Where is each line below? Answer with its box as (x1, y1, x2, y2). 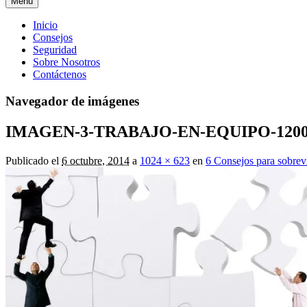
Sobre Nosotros (33, 56, 100, 68)
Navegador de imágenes (5, 93, 139, 108)
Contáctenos (33, 69, 86, 80)
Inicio (33, 19, 58, 31)
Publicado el (5, 154, 59, 167)
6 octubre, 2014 (62, 154, 130, 167)
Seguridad (33, 44, 77, 56)
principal (5, 34, 56, 48)
